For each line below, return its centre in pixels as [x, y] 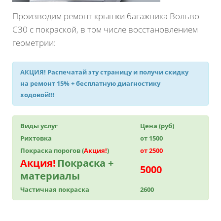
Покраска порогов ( [52, 150]
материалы [50, 176]
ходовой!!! [37, 95]
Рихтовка [36, 138]
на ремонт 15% [45, 83]
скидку [177, 72]
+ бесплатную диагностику [115, 83]
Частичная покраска [55, 189]
